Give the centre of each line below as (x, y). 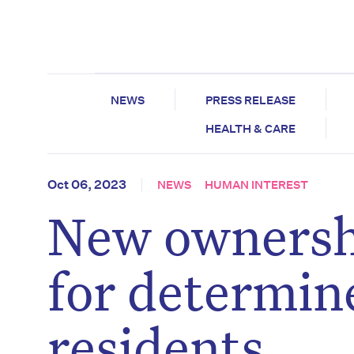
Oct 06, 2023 (87, 185)
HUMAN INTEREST (256, 185)
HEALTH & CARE (250, 129)
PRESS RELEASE (250, 101)
